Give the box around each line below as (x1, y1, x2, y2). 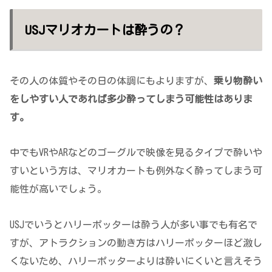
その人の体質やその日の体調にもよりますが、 (10, 75, 214, 86)
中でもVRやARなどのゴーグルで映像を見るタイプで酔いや (10, 148, 262, 158)
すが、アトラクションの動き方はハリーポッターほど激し (10, 238, 262, 248)
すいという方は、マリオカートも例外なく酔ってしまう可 (10, 166, 262, 176)
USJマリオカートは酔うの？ (25, 23, 185, 36)
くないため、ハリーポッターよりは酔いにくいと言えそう (10, 256, 262, 267)
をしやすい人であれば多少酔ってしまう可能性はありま (10, 93, 253, 104)
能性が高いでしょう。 (10, 184, 107, 194)
